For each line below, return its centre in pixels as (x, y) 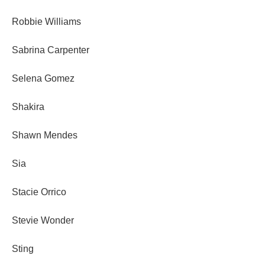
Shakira (28, 107)
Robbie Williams (46, 22)
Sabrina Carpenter (51, 50)
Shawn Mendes (45, 135)
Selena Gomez (43, 79)
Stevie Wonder (43, 221)
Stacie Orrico (39, 192)
